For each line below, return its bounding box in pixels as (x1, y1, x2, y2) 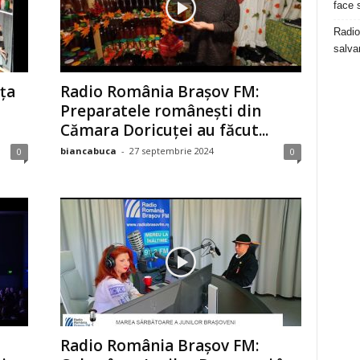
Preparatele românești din (59, 100, 261, 121)
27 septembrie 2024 (129, 145, 214, 157)
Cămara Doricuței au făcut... (59, 120, 268, 141)
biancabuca (59, 145, 117, 157)
